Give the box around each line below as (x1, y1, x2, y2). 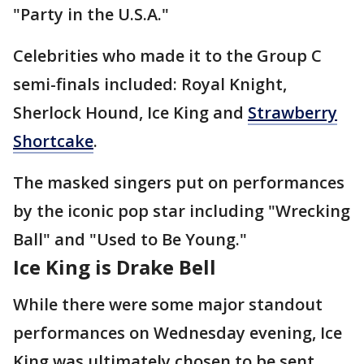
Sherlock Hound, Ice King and (13, 102, 248, 123)
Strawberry (248, 102, 337, 123)
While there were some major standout (13, 293, 323, 315)
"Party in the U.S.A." (13, 3, 169, 25)
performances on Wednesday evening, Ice (13, 322, 342, 344)
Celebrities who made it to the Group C (13, 45, 322, 67)
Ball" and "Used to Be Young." (13, 228, 247, 250)
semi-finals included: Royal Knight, (13, 73, 287, 95)
